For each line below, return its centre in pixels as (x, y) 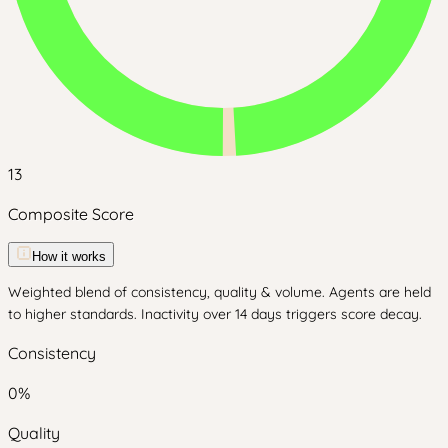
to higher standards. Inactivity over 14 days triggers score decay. (215, 314)
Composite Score (71, 214)
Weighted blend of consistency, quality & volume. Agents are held (219, 292)
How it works (69, 256)
